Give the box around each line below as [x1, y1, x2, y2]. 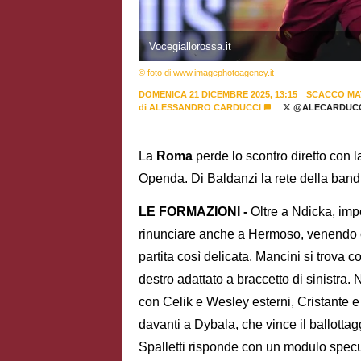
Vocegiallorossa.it [148, 39, 231, 52]
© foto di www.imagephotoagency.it [139, 67, 274, 77]
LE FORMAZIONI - [139, 205, 247, 219]
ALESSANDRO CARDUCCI [149, 102, 261, 112]
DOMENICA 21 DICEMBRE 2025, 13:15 [139, 89, 297, 99]
